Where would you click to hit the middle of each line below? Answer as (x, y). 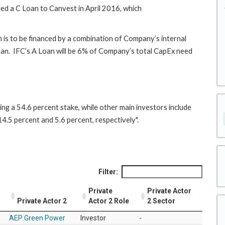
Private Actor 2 (42, 201)
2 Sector (161, 201)
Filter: (108, 172)
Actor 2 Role (109, 201)
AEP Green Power (37, 218)
